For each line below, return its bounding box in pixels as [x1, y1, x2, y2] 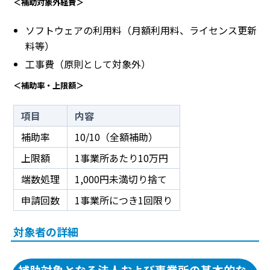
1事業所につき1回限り [75, 192, 172, 207]
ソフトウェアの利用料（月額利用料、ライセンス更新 [25, 22, 257, 37]
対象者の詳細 [13, 223, 78, 239]
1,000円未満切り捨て [75, 171, 167, 186]
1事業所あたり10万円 [75, 150, 168, 165]
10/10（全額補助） [75, 129, 158, 144]
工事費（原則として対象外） [25, 56, 151, 71]
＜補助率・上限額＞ [13, 79, 84, 91]
